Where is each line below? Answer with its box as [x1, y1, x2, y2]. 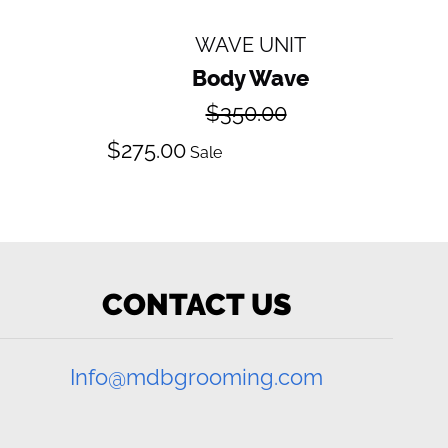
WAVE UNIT [194, 32, 306, 57]
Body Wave [191, 64, 309, 91]
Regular [250, 94, 308, 114]
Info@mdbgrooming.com [70, 363, 324, 390]
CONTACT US [101, 286, 292, 322]
